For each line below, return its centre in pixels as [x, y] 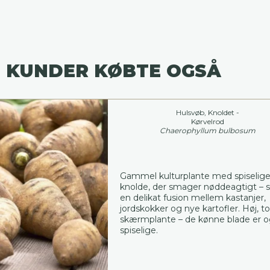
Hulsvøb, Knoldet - [208, 112]
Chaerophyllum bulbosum [208, 130]
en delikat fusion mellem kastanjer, [193, 197]
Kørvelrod [208, 121]
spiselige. [139, 230]
